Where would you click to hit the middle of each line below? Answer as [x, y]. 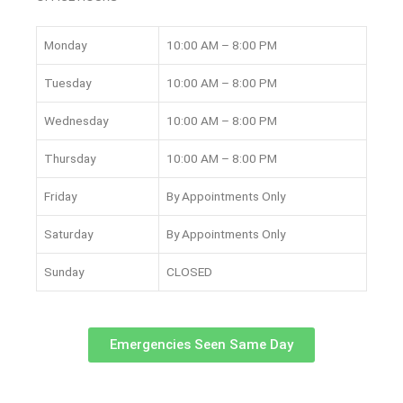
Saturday [68, 233]
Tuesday [67, 82]
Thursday [70, 158]
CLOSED [189, 271]
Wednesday [76, 120]
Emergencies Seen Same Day [201, 345]
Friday [60, 196]
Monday [65, 45]
